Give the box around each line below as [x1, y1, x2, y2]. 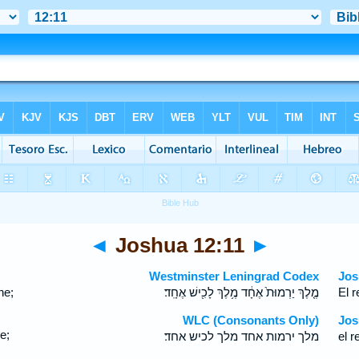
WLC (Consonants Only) [183, 313, 320, 327]
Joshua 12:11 [109, 234, 250, 256]
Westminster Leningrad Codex [149, 269, 320, 283]
